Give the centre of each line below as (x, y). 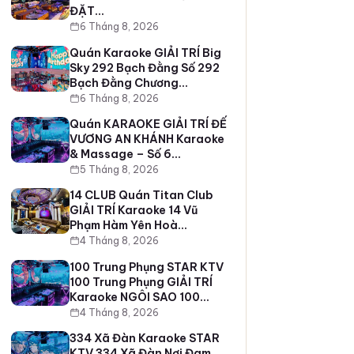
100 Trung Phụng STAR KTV (146, 267)
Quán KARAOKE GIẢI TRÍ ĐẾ (148, 124)
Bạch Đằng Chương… (128, 83)
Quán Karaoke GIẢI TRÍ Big (145, 53)
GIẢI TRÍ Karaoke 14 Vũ (133, 211)
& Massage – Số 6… (125, 154)
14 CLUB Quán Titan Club (141, 196)
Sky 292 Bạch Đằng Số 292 (144, 68)
